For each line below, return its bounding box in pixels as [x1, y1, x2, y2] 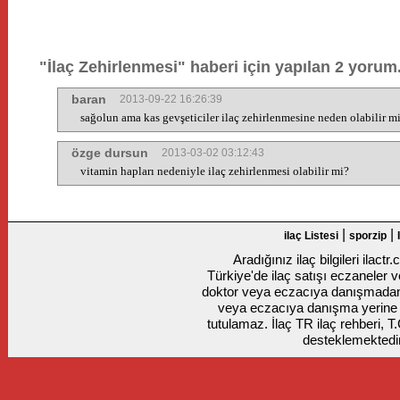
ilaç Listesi [284, 229, 338, 242]
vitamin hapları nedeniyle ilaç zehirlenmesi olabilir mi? [80, 164, 349, 178]
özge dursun [71, 146, 148, 160]
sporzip [349, 229, 387, 242]
